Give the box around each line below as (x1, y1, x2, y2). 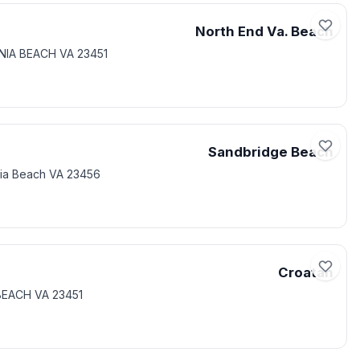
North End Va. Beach (195, 23, 333, 39)
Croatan (278, 264, 333, 280)
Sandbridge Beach (208, 144, 333, 160)
